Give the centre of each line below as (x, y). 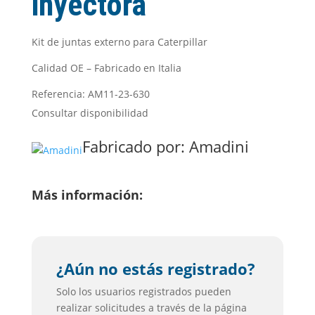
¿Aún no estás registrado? (155, 269)
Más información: (87, 195)
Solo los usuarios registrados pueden (143, 291)
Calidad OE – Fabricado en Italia (106, 68)
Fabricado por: (135, 146)
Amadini (219, 146)
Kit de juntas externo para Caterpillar (119, 42)
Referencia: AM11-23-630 (90, 94)
